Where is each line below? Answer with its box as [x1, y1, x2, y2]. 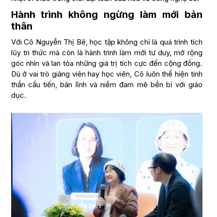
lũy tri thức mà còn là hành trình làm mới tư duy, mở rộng [11, 48, 202, 57]
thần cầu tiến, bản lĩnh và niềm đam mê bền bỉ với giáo [11, 80, 202, 89]
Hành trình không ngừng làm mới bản [11, 9, 202, 20]
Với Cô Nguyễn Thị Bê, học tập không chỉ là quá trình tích [11, 37, 202, 46]
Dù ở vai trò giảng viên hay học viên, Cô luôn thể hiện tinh [11, 69, 202, 78]
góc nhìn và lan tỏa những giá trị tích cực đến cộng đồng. [11, 59, 202, 68]
